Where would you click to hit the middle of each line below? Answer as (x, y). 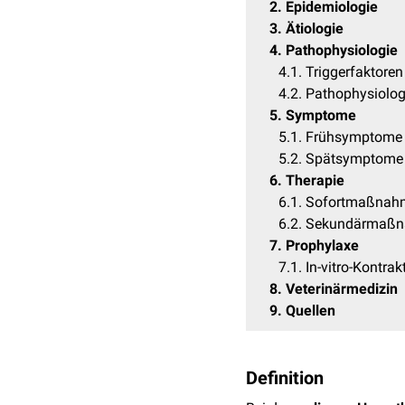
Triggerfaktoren (354, 72)
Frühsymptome (354, 137)
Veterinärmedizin (342, 289)
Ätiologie (315, 28)
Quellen (311, 311)
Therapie (315, 180)
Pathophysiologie (342, 50)
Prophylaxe (322, 245)
